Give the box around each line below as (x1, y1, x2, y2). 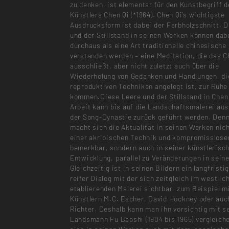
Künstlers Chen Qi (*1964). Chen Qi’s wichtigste (70, 10, 225, 19)
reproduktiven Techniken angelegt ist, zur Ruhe (70, 82, 228, 91)
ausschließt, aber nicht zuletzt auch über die (70, 61, 219, 71)
